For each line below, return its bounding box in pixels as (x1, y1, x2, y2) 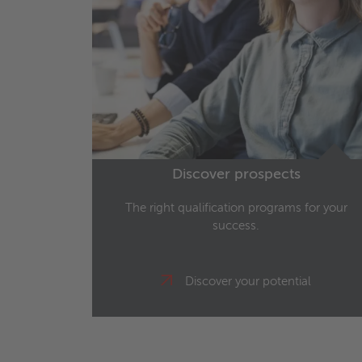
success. (213, 219, 259, 232)
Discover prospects (171, 166, 301, 182)
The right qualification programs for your (124, 201, 347, 214)
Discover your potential (185, 275, 311, 288)
